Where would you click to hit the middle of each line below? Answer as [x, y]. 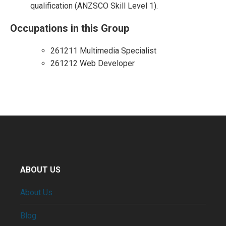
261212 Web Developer [93, 63]
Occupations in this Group [70, 28]
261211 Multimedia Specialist [103, 51]
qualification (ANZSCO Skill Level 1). [94, 6]
